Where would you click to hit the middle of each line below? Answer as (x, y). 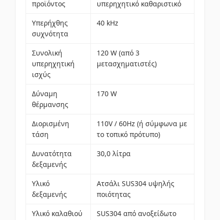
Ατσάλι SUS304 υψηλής (136, 183)
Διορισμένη (51, 124)
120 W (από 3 (118, 53)
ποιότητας (114, 194)
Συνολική (47, 53)
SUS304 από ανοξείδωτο (137, 213)
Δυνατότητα (52, 153)
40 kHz (108, 23)
